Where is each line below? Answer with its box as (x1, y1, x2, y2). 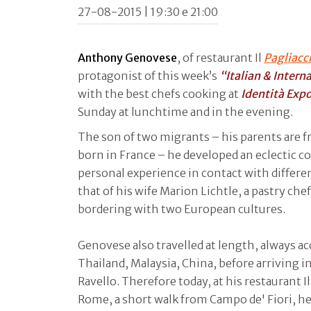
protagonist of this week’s (78, 68, 219, 83)
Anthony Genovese (78, 50, 177, 65)
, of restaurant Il (177, 50, 264, 65)
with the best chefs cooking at (78, 86, 241, 101)
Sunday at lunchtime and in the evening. (78, 104, 293, 119)
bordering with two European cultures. (78, 201, 285, 216)
